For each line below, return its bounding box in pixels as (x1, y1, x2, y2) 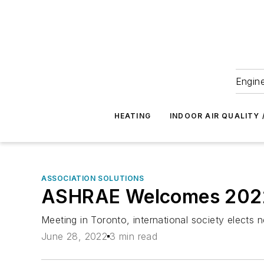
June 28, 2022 (41, 230, 108, 243)
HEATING (114, 111, 151, 120)
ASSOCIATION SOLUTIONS (41, 174, 144, 183)
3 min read (110, 230, 158, 243)
